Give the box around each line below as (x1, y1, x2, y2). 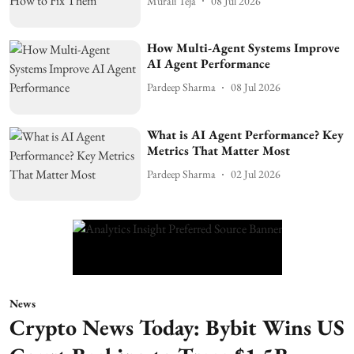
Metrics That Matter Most (147, 141, 291, 159)
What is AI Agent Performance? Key (147, 126, 345, 143)
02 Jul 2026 (231, 167, 281, 182)
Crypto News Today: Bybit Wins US (9, 313, 345, 342)
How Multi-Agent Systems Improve (147, 39, 341, 56)
